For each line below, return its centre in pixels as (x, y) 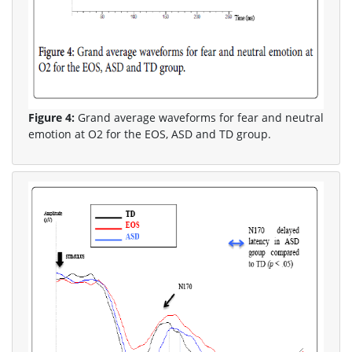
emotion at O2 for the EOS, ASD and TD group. (150, 134)
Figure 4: (51, 117)
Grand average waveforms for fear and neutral (199, 117)
